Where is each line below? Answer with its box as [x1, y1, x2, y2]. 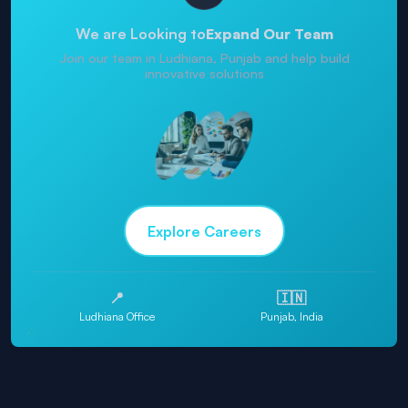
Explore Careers [147, 221, 261, 240]
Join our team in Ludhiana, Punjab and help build [58, 50, 350, 66]
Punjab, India [260, 310, 323, 324]
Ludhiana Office [78, 310, 155, 324]
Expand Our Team [205, 25, 333, 44]
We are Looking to [75, 25, 206, 44]
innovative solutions [144, 66, 264, 82]
